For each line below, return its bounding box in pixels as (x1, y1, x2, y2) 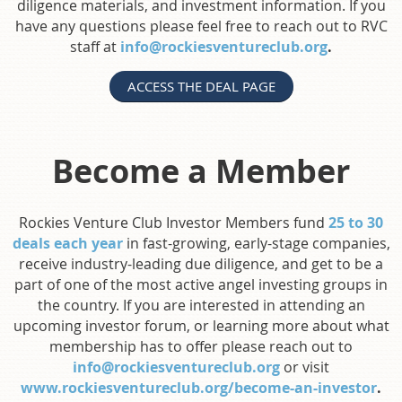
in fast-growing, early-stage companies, (122, 232, 390, 253)
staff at (70, 36, 120, 57)
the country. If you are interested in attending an (37, 294, 365, 315)
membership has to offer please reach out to (49, 336, 353, 356)
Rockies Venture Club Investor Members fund (19, 212, 328, 232)
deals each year (12, 232, 123, 253)
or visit (284, 356, 329, 377)
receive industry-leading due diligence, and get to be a (19, 253, 383, 274)
